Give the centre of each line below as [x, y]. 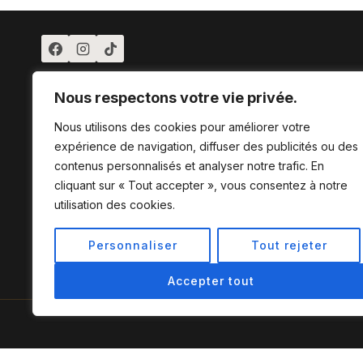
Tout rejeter [289, 245]
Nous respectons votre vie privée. [176, 98]
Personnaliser [132, 245]
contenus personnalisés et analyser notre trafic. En [189, 166]
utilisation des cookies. [115, 205]
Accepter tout [211, 281]
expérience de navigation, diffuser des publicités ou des [206, 146]
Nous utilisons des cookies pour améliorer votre [182, 127]
